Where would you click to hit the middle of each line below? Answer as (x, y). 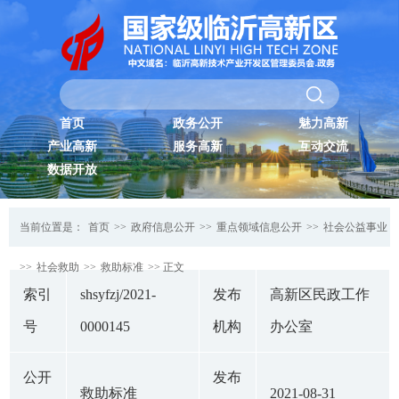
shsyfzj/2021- (118, 295)
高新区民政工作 (320, 295)
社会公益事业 (355, 228)
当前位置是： (53, 228)
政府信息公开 (163, 228)
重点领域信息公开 (259, 228)
